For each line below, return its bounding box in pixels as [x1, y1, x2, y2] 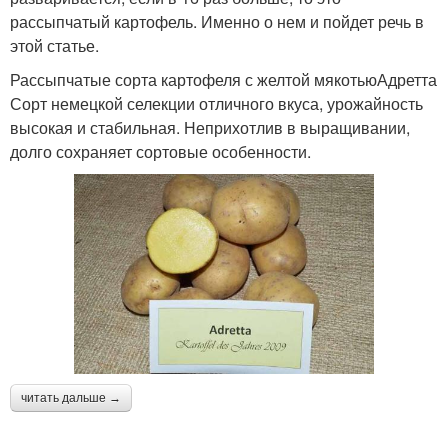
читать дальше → [21, 391, 121, 406]
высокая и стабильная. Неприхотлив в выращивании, [10, 116, 410, 139]
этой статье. [10, 34, 99, 57]
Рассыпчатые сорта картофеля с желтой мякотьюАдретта [10, 68, 437, 91]
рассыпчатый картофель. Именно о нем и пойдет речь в [10, 10, 424, 33]
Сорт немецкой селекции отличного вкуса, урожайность [10, 92, 423, 115]
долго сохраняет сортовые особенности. [10, 140, 311, 163]
